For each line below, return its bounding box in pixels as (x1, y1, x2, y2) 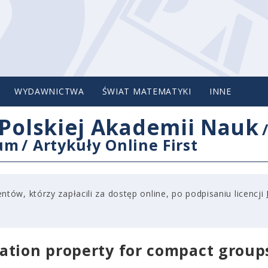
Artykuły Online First (32, 135, 198, 155)
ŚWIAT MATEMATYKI (102, 86, 191, 97)
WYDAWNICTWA (14, 86, 84, 97)
